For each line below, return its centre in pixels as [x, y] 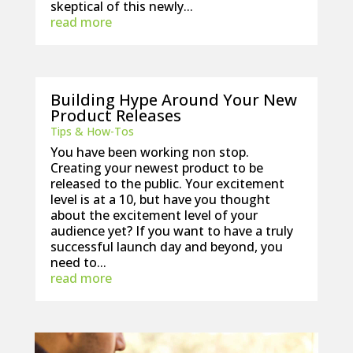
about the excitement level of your [154, 216]
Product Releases [115, 116]
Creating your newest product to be [156, 168]
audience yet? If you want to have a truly [171, 231]
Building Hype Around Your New [173, 100]
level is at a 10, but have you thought [160, 200]
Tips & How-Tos [92, 132]
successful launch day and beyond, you [166, 247]
